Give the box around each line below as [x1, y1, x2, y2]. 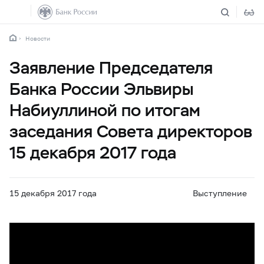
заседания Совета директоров [9, 121, 252, 142]
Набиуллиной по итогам [9, 100, 200, 121]
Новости [25, 35, 50, 42]
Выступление [193, 188, 247, 198]
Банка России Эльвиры [9, 78, 193, 100]
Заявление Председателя [9, 57, 213, 78]
